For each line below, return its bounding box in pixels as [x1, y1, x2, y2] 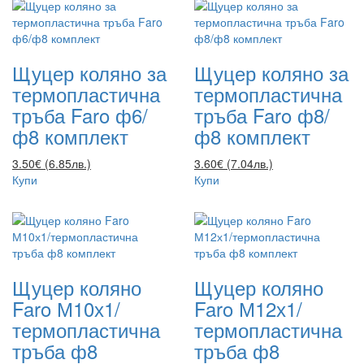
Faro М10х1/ [12, 293, 120, 323]
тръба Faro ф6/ [12, 100, 148, 129]
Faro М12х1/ [194, 293, 302, 323]
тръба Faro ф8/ [194, 100, 330, 129]
